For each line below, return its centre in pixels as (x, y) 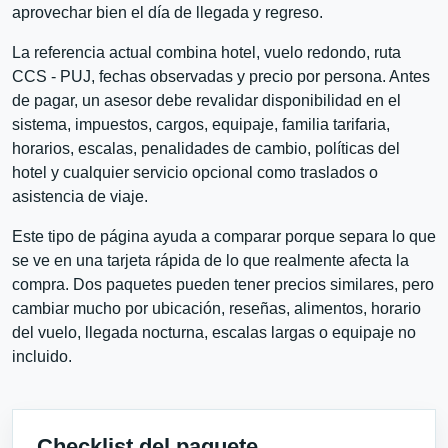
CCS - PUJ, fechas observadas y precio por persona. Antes (221, 76)
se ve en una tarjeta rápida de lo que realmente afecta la (210, 260)
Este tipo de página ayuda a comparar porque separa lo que (224, 236)
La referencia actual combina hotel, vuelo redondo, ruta (206, 52)
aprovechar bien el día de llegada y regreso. (167, 12)
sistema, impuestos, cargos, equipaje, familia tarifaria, (201, 124)
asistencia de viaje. (80, 196)
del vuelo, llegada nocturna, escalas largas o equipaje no (214, 332)
